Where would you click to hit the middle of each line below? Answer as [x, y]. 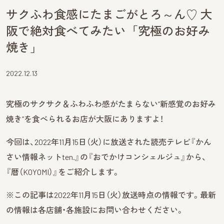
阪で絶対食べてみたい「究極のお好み [108, 30]
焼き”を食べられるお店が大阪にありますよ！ [85, 118]
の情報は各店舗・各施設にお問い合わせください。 [95, 209]
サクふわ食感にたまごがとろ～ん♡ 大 [109, 14]
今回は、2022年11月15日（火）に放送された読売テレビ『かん [109, 141]
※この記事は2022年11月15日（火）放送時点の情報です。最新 [111, 194]
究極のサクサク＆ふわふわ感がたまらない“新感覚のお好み [111, 103]
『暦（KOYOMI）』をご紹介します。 [63, 171]
